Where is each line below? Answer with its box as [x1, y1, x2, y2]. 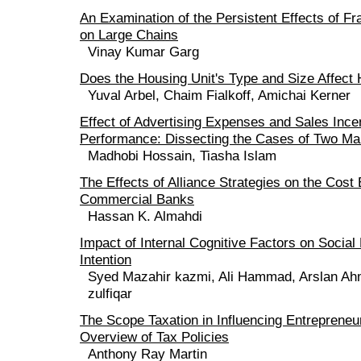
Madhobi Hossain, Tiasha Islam [88, 147, 276, 164]
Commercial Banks [80, 190, 194, 207]
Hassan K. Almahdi [88, 207, 202, 224]
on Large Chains [80, 26, 178, 43]
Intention [80, 251, 131, 268]
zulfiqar [88, 284, 132, 301]
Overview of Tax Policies [80, 328, 229, 345]
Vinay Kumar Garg [88, 43, 199, 60]
